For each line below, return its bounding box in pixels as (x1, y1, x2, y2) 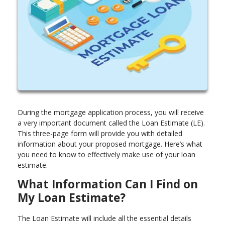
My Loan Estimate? (18, 189, 126, 205)
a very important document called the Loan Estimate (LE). (18, 118, 205, 128)
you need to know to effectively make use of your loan (18, 149, 195, 159)
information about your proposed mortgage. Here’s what (18, 139, 202, 149)
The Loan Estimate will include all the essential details (18, 213, 191, 223)
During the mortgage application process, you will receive (18, 107, 204, 117)
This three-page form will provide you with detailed (18, 128, 182, 138)
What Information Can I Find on (18, 176, 198, 192)
